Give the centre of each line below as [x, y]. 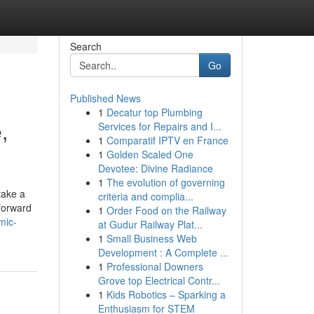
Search [86, 46]
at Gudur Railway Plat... [150, 224]
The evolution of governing [165, 182]
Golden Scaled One [150, 154]
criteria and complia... [145, 196]
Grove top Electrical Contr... [159, 280]
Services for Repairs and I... [159, 126]
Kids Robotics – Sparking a [166, 294]
